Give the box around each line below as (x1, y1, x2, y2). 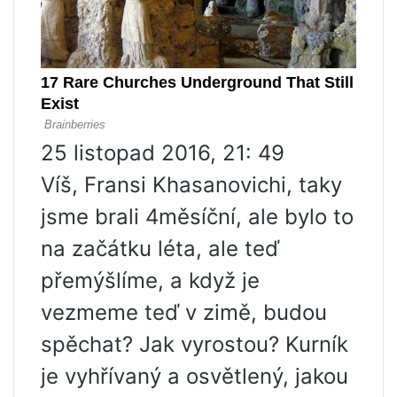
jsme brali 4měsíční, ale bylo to (41, 203, 354, 230)
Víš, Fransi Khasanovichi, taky (41, 171, 342, 198)
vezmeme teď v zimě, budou (41, 299, 327, 325)
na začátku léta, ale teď (41, 235, 279, 261)
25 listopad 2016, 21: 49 (41, 139, 284, 166)
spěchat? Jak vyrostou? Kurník (41, 331, 348, 357)
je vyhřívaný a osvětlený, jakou (41, 362, 348, 389)
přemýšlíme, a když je (41, 267, 260, 293)
